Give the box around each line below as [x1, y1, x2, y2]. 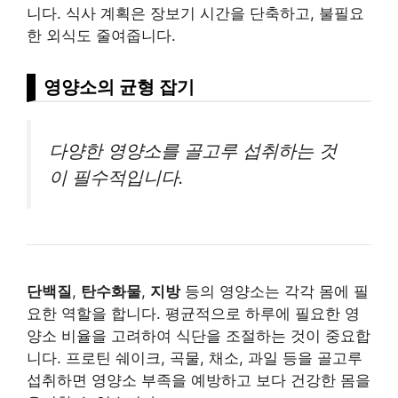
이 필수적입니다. [49, 165, 184, 188]
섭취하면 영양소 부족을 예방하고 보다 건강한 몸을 [27, 370, 370, 389]
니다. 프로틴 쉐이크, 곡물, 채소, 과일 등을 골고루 [27, 348, 362, 367]
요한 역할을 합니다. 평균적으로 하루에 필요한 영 [27, 304, 360, 322]
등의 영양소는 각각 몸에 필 [180, 282, 369, 300]
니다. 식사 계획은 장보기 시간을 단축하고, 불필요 [27, 4, 364, 22]
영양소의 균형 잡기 [44, 75, 195, 98]
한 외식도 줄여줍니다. [27, 26, 176, 44]
